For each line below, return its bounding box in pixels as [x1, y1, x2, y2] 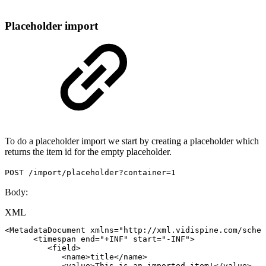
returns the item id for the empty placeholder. [5, 147, 172, 157]
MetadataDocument [9, 226, 85, 235]
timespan [38, 235, 76, 244]
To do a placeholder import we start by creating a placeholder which [5, 136, 259, 147]
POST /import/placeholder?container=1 [5, 168, 176, 178]
